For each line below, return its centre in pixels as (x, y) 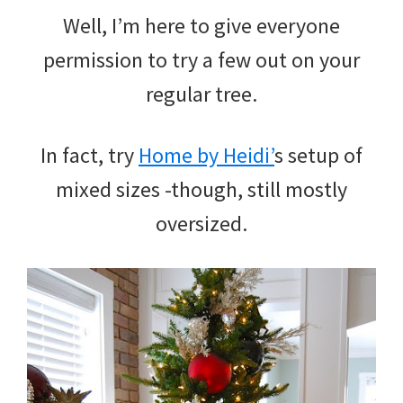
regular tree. (201, 94)
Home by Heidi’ (206, 155)
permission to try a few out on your (201, 59)
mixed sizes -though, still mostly (201, 189)
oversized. (201, 223)
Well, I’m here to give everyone (201, 25)
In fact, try (90, 155)
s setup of (318, 155)
